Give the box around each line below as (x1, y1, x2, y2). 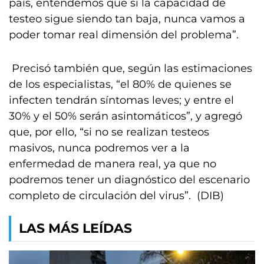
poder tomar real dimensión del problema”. (9, 28, 239, 41)
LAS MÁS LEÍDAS (19, 220, 132, 236)
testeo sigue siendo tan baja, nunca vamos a (9, 12, 245, 25)
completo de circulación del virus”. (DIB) (9, 189, 224, 202)
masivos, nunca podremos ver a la (9, 141, 190, 154)
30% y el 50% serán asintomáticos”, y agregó (9, 110, 242, 123)
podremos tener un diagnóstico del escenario (9, 173, 250, 186)
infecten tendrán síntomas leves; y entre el (9, 94, 234, 107)
